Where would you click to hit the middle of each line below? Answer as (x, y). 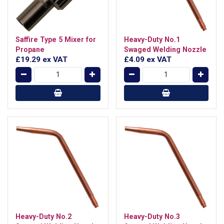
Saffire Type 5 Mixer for (56, 39)
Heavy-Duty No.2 (43, 216)
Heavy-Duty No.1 (152, 39)
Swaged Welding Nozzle (165, 49)
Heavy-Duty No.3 (152, 216)
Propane (30, 49)
